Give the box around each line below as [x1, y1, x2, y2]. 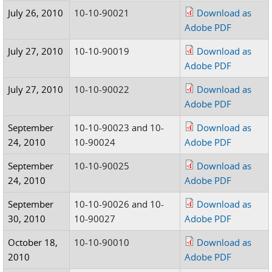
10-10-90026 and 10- [74, 198, 165, 210]
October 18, [8, 236, 58, 248]
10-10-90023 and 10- [74, 121, 165, 134]
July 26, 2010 [8, 7, 64, 19]
